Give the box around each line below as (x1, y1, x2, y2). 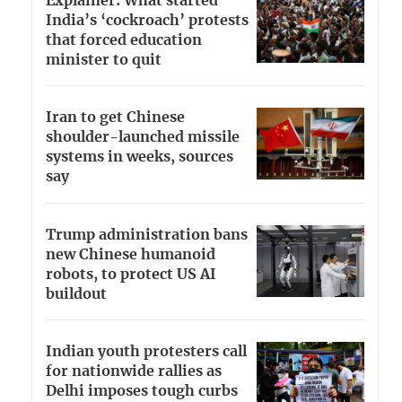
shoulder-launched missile (46, 130, 240, 145)
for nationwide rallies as (46, 363, 222, 379)
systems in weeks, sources (46, 150, 233, 165)
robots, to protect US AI (46, 267, 216, 282)
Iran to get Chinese (46, 110, 185, 126)
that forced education (46, 33, 202, 48)
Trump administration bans (46, 227, 248, 242)
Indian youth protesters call (46, 344, 247, 359)
